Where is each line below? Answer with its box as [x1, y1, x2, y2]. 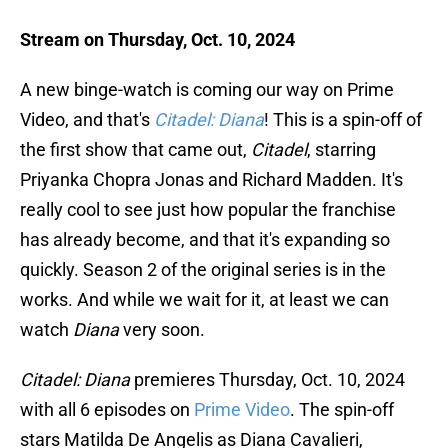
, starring [307, 139, 376, 161]
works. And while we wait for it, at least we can [20, 289, 389, 311]
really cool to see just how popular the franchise [20, 199, 396, 221]
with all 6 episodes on [20, 399, 194, 421]
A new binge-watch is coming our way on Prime [20, 79, 394, 101]
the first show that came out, [20, 139, 251, 161]
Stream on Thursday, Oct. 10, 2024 [20, 29, 295, 51]
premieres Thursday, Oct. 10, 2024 [130, 369, 405, 391]
